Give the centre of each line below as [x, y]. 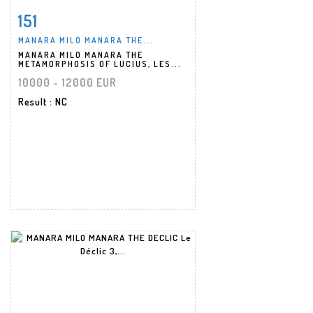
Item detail [63, 17]
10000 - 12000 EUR [67, 82]
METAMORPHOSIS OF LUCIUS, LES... [100, 64]
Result [34, 101]
